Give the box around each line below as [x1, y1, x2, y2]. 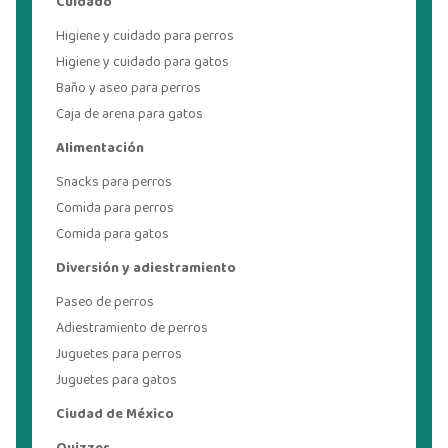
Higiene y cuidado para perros [56, 25, 234, 48]
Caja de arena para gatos [56, 103, 203, 126]
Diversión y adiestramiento [56, 257, 236, 280]
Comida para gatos [56, 223, 169, 246]
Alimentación [56, 137, 144, 160]
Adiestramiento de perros [56, 317, 208, 340]
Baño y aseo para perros [56, 77, 201, 100]
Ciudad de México [56, 403, 174, 426]
